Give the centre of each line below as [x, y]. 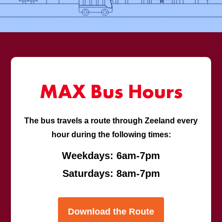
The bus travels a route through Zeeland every [111, 120]
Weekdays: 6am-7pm [111, 155]
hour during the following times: [111, 134]
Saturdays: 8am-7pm [111, 173]
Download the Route [111, 211]
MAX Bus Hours [111, 91]
